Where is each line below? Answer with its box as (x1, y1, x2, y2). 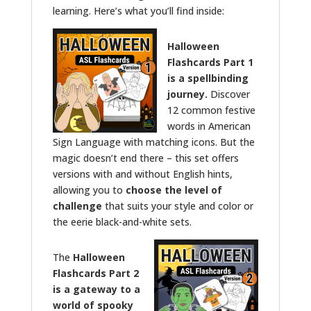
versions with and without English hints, (52, 167, 233, 180)
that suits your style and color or (101, 199, 253, 212)
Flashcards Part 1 (167, 55, 253, 69)
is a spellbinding (167, 71, 249, 85)
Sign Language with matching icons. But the (52, 135, 255, 149)
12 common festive (167, 103, 255, 117)
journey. (167, 87, 210, 101)
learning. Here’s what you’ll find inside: (52, 3, 224, 17)
